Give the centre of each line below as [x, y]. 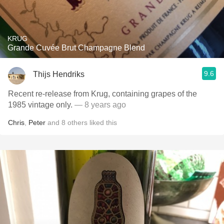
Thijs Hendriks [59, 74]
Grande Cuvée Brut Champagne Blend [76, 48]
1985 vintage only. [41, 105]
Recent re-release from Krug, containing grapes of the [102, 94]
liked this [102, 122]
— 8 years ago [100, 105]
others [77, 122]
